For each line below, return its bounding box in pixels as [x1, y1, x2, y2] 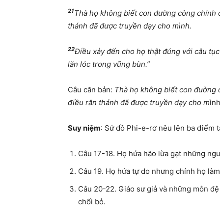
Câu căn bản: [68, 85, 114, 95]
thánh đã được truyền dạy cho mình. [68, 21, 192, 31]
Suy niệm [68, 123, 101, 133]
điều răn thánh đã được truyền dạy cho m [68, 98, 210, 108]
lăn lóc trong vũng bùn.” [68, 59, 150, 69]
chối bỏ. [78, 197, 106, 207]
